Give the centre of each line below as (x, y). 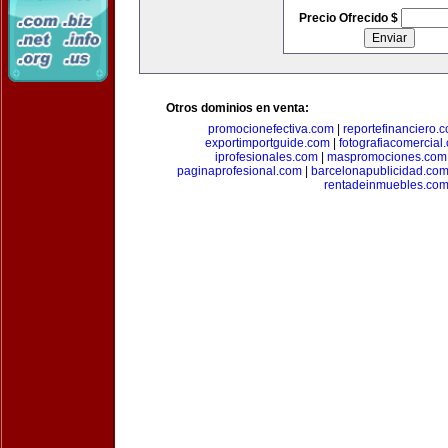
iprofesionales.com (266, 157)
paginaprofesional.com (239, 171)
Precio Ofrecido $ (349, 18)
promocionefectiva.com (271, 129)
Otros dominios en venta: (237, 108)
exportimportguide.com (267, 143)
